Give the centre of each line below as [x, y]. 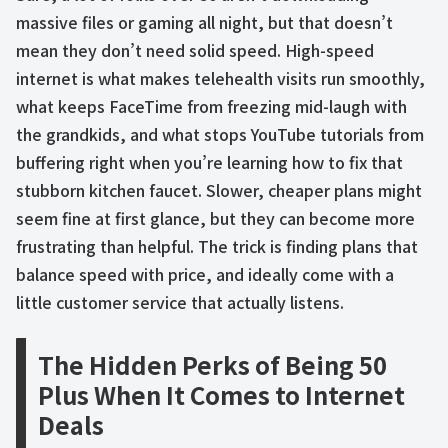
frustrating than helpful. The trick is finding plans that [217, 246]
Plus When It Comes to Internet [221, 395]
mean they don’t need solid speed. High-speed [195, 50]
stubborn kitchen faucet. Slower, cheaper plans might [219, 190]
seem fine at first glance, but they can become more [215, 218]
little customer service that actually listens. [180, 302]
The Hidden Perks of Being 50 [212, 365]
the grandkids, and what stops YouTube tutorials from [220, 134]
